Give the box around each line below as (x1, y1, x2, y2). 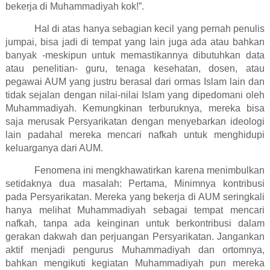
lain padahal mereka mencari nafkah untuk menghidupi (5, 130, 265, 140)
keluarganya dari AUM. (5, 143, 103, 154)
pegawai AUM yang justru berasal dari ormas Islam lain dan (5, 77, 265, 87)
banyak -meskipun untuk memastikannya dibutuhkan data (5, 50, 265, 61)
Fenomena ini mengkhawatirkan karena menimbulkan (34, 165, 265, 176)
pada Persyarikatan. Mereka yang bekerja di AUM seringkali (5, 192, 265, 202)
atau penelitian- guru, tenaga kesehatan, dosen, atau (5, 63, 265, 74)
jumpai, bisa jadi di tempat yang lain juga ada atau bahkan (5, 37, 265, 48)
